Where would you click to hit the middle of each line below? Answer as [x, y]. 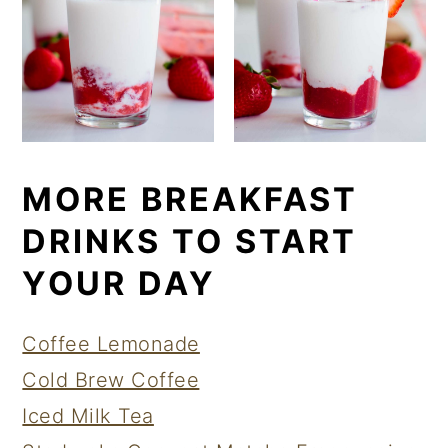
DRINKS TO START [190, 242]
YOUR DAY [119, 284]
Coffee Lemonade [111, 344]
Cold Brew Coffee [111, 380]
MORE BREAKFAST [190, 200]
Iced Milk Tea [88, 416]
